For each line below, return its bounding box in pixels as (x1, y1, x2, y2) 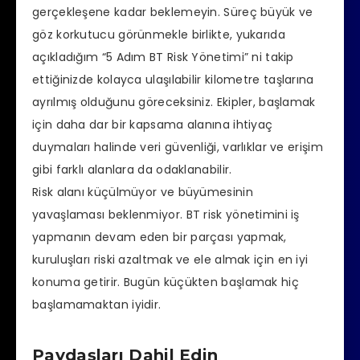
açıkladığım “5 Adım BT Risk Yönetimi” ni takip (32, 49, 294, 66)
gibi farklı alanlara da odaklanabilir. (32, 162, 232, 178)
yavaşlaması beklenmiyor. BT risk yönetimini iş (32, 207, 300, 223)
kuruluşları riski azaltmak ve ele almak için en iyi (32, 252, 309, 268)
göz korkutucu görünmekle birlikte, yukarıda (32, 27, 285, 43)
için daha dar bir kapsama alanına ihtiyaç (32, 117, 273, 133)
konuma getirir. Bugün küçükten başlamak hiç (32, 274, 299, 291)
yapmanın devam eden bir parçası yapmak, (32, 229, 287, 246)
